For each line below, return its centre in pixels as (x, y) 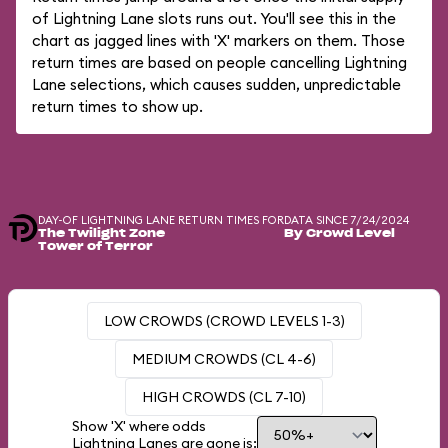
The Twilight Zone (101, 233)
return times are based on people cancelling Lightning (219, 62)
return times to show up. (117, 106)
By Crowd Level (339, 233)
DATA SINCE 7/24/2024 (346, 220)
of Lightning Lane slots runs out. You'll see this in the (214, 18)
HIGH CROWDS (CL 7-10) (224, 397)
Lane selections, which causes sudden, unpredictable (216, 84)
